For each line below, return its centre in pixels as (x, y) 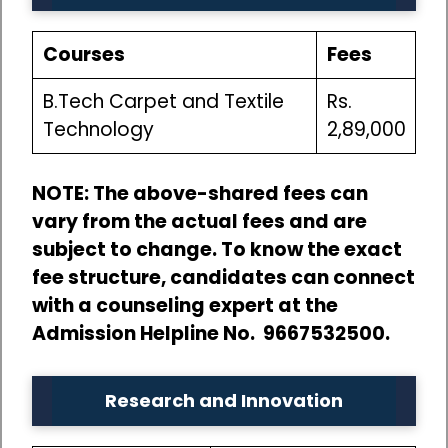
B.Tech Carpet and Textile (163, 102)
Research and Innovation (224, 401)
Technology (98, 130)
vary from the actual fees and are (199, 221)
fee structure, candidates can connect (223, 277)
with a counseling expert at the (185, 305)
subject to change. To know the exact (217, 249)
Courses (83, 55)
